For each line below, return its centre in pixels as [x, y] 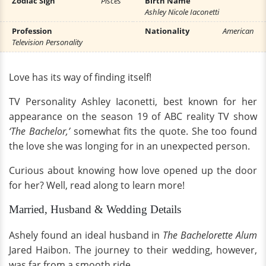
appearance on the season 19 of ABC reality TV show [133, 116]
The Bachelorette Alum [210, 235]
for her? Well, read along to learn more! [97, 185]
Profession [32, 31]
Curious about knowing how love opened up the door [133, 170]
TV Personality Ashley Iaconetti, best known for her [133, 102]
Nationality [167, 31]
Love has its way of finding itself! [80, 77]
